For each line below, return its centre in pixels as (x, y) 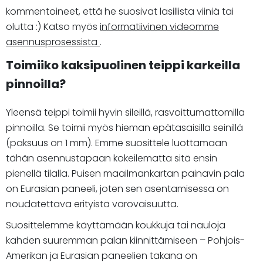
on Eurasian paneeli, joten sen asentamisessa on (117, 188)
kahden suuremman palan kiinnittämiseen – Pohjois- (125, 240)
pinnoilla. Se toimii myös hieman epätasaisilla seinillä (124, 127)
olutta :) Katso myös (53, 26)
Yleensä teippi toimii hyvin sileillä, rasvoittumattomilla (125, 112)
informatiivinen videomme (159, 26)
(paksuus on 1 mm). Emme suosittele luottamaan (117, 143)
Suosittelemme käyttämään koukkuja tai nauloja (116, 225)
